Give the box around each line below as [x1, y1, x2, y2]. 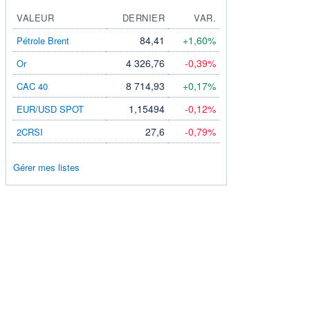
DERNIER [122, 10, 165, 24]
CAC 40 [17, 79, 48, 93]
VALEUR [17, 10, 54, 24]
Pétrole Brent [17, 33, 69, 47]
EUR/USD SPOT [17, 102, 84, 116]
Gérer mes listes [13, 160, 80, 174]
